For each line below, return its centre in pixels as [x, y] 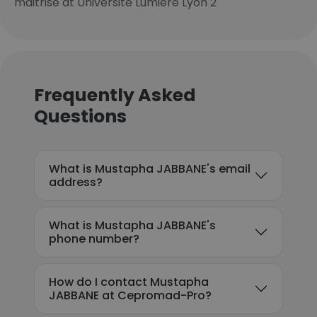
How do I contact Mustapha [129, 282]
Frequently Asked [115, 95]
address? [76, 182]
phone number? [94, 239]
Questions [80, 116]
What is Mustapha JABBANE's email [150, 169]
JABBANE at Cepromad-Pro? [130, 295]
